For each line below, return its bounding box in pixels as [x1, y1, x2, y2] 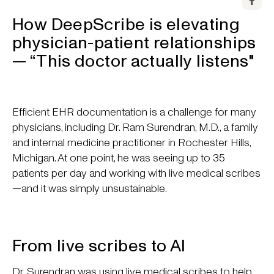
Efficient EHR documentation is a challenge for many [12, 105, 256, 119]
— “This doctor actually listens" [12, 50, 255, 71]
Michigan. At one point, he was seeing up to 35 [12, 150, 225, 165]
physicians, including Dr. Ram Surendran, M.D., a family [12, 120, 258, 134]
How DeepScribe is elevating [12, 13, 240, 34]
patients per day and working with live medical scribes [12, 166, 261, 180]
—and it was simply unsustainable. [12, 181, 167, 195]
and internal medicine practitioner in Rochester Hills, [12, 135, 251, 149]
